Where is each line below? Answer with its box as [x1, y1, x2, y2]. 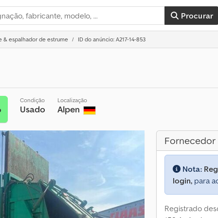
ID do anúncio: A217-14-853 [78, 36, 145, 43]
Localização [57, 96, 88, 104]
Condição [20, 96, 45, 104]
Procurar [181, 11, 214, 20]
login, [173, 176, 192, 185]
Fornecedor [164, 134, 216, 147]
